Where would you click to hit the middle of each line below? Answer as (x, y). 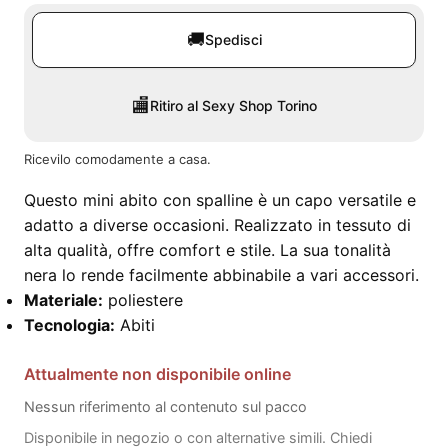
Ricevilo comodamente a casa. (117, 159)
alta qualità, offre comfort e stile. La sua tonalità (207, 250)
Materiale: (63, 300)
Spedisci (233, 39)
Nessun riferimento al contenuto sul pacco (165, 406)
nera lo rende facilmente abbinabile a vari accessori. (221, 275)
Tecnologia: (69, 325)
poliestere (145, 300)
